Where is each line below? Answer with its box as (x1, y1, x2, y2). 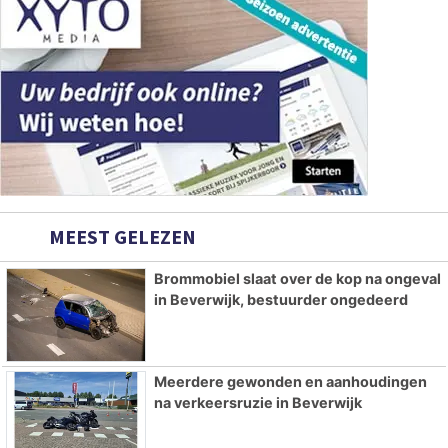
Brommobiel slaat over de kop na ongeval (153, 270, 441, 288)
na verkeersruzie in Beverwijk (153, 394, 362, 412)
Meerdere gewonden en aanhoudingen (153, 373, 427, 391)
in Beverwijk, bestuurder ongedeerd (153, 291, 408, 309)
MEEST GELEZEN (45, 224, 196, 250)
